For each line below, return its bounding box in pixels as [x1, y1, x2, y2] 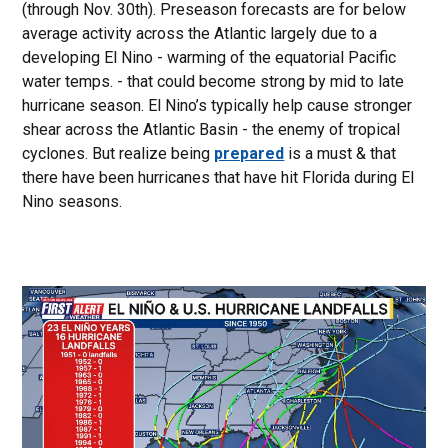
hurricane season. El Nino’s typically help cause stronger [22, 95, 413, 115]
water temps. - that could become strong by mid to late [22, 71, 405, 91]
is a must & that [284, 143, 397, 163]
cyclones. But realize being [22, 143, 215, 163]
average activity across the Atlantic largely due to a [22, 23, 378, 43]
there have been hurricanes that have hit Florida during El [22, 167, 415, 187]
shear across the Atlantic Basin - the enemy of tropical [22, 119, 401, 139]
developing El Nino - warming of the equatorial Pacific [22, 47, 397, 67]
